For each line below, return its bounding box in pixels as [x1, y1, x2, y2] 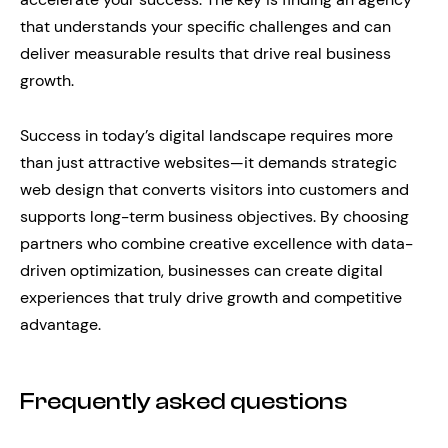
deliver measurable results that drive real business [20, 43, 391, 65]
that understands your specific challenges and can [20, 16, 391, 38]
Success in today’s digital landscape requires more [20, 125, 393, 147]
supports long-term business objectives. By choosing [20, 206, 409, 228]
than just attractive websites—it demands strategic [20, 152, 397, 174]
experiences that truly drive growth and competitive [20, 287, 402, 309]
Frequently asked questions [20, 388, 347, 416]
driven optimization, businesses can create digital [20, 260, 383, 282]
